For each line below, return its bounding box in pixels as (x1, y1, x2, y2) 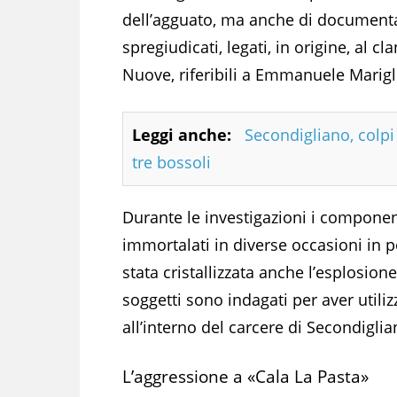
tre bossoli (132, 151, 211, 173)
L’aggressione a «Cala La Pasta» (122, 364, 369, 388)
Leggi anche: (132, 123, 231, 145)
